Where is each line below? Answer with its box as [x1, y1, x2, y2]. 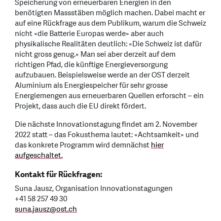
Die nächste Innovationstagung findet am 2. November [15, 119, 197, 130]
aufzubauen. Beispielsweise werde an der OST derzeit [15, 70, 190, 81]
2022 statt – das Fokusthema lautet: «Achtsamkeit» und [15, 130, 199, 141]
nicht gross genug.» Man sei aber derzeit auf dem [15, 49, 176, 60]
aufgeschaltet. [15, 150, 63, 161]
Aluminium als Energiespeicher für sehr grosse [15, 80, 168, 91]
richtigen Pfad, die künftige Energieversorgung [15, 60, 168, 71]
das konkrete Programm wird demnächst [15, 140, 151, 151]
